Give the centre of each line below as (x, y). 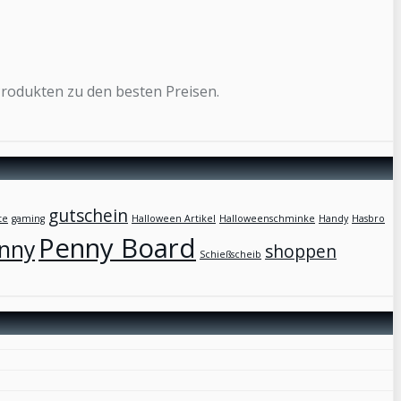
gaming (28, 219)
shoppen (301, 252)
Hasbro (368, 219)
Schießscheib (230, 255)
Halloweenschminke (267, 219)
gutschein (88, 216)
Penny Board (117, 248)
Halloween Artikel (174, 219)
